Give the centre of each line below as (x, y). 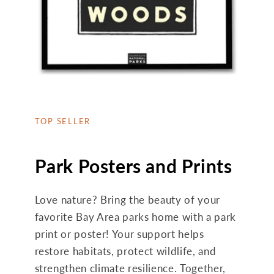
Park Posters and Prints (133, 166)
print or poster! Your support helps (119, 234)
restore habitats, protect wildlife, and (125, 251)
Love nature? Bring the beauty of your (127, 200)
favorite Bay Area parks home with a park (135, 217)
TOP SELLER (63, 121)
